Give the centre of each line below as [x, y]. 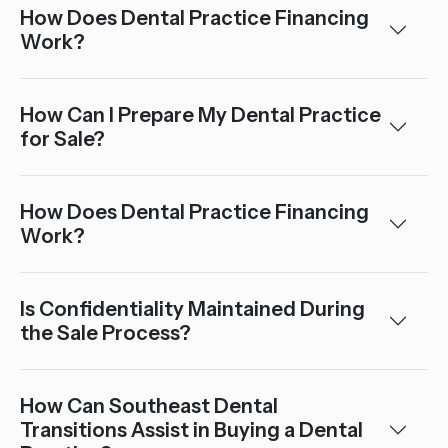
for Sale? [62, 139]
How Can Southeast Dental [149, 406]
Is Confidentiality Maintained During [192, 309]
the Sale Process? [105, 333]
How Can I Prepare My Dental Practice [200, 115]
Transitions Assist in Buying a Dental [191, 430]
